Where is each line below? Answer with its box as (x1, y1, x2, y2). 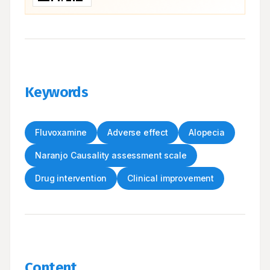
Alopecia (189, 127, 225, 137)
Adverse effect (107, 127, 169, 137)
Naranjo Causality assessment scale (35, 150, 187, 160)
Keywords (25, 84, 89, 101)
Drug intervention (35, 173, 107, 183)
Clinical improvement (127, 173, 215, 183)
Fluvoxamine (35, 127, 87, 137)
